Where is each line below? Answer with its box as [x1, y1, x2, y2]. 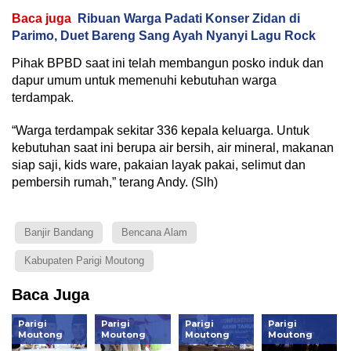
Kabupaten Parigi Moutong [24, 254, 144, 266]
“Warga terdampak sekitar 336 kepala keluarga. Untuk [12, 123, 309, 137]
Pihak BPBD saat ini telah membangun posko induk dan [12, 56, 324, 70]
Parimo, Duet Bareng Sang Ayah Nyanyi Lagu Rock [12, 28, 316, 42]
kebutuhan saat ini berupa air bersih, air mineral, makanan [12, 140, 334, 154]
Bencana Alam [121, 226, 187, 238]
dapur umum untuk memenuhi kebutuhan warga [12, 73, 277, 87]
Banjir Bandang [24, 226, 93, 238]
